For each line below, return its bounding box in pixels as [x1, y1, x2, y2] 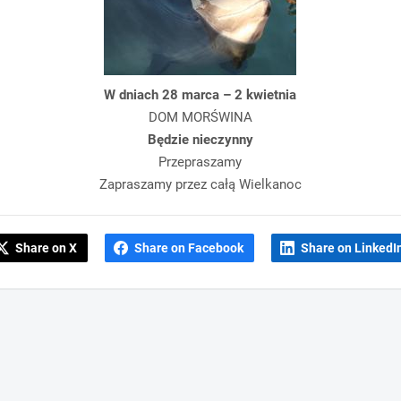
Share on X [15, 241, 78, 256]
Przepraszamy [158, 154, 243, 171]
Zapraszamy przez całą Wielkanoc [98, 176, 302, 193]
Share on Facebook [134, 241, 244, 256]
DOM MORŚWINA [148, 109, 252, 126]
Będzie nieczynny [147, 132, 253, 149]
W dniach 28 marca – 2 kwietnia [104, 87, 297, 104]
